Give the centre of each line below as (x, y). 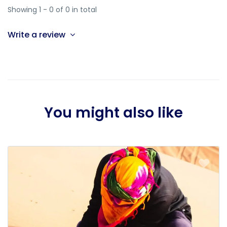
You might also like (113, 113)
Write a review (37, 35)
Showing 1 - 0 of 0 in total (52, 10)
